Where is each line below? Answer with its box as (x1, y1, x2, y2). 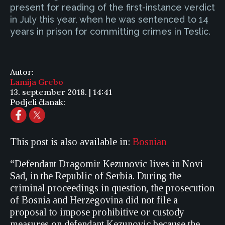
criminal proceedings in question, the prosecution (10, 182, 214, 193)
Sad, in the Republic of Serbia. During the (10, 170, 181, 181)
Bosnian (133, 136, 166, 147)
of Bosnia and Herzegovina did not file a (10, 194, 178, 205)
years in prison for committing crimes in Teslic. (10, 26, 210, 37)
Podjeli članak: (10, 97, 65, 107)
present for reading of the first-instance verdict (10, 2, 215, 13)
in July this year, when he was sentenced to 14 (10, 14, 208, 25)
